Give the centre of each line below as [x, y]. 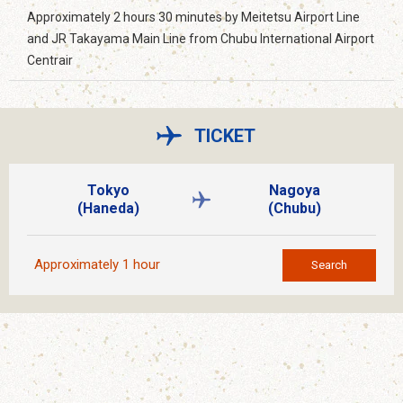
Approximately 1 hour [97, 265]
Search [329, 264]
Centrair [50, 61]
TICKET [225, 136]
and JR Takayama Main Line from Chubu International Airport [201, 39]
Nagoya [294, 190]
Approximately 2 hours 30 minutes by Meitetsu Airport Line [193, 18]
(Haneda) [109, 208]
